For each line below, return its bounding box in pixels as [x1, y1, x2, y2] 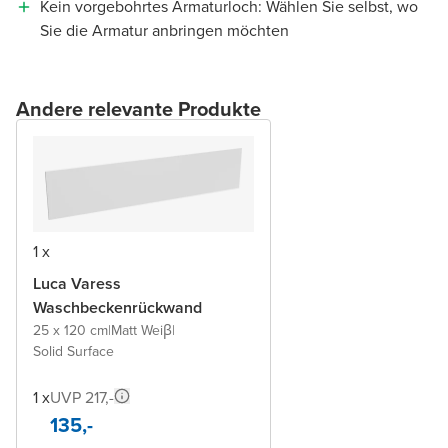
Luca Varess [33, 271, 121, 295]
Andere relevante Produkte [16, 93, 261, 124]
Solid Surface [33, 340, 114, 362]
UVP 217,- [50, 385, 114, 409]
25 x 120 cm [33, 319, 108, 341]
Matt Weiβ [111, 319, 172, 341]
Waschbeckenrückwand [33, 295, 202, 319]
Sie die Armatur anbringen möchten [40, 18, 289, 42]
